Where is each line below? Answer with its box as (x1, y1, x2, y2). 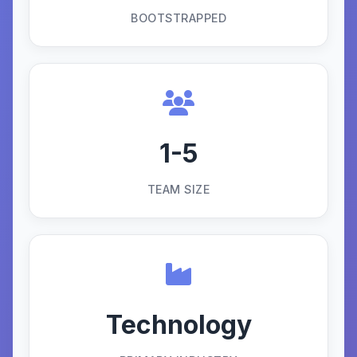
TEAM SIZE (147, 182, 210, 196)
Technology (105, 309, 252, 340)
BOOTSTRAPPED (131, 11, 226, 25)
